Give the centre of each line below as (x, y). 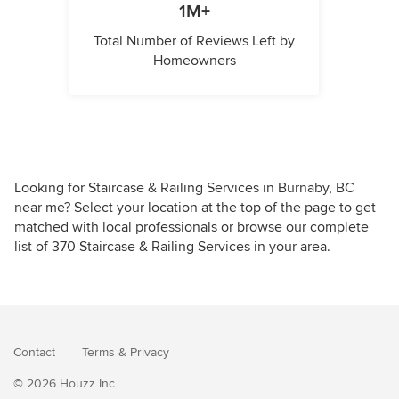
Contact (34, 353)
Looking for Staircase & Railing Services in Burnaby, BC (184, 188)
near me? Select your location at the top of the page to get (195, 208)
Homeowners (194, 61)
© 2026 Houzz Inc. (65, 384)
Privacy (150, 353)
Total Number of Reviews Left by (194, 41)
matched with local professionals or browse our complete (191, 228)
